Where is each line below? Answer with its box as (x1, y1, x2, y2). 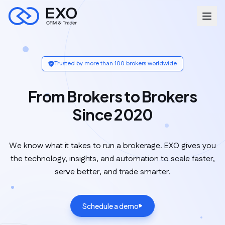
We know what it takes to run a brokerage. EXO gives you (9, 140, 216, 152)
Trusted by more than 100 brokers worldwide (54, 59, 177, 68)
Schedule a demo (82, 201, 139, 210)
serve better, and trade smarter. (54, 166, 171, 178)
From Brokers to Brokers (28, 87, 197, 106)
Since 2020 (72, 105, 153, 124)
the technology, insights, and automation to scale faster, (10, 153, 215, 165)
